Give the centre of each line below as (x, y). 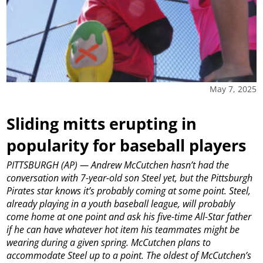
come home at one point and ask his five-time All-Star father (129, 217)
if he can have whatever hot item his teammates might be (123, 230)
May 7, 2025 (233, 89)
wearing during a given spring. (68, 243)
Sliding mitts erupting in (102, 124)
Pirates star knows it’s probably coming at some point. (117, 191)
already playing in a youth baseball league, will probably (121, 204)
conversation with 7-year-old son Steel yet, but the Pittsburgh (130, 178)
